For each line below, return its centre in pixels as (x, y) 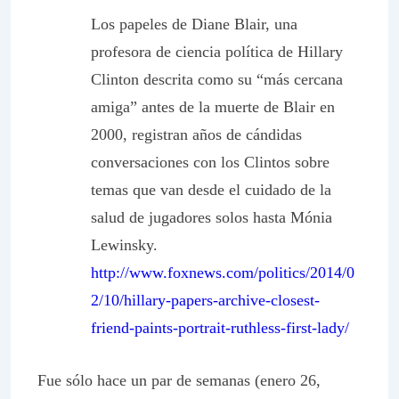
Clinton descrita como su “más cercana (217, 79)
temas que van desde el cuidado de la (211, 190)
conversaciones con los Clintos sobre (210, 162)
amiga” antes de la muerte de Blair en (213, 107)
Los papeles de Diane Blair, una (194, 24)
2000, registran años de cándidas (196, 134)
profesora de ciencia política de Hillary (217, 52)
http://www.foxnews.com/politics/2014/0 (223, 273)
